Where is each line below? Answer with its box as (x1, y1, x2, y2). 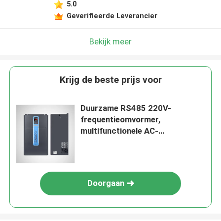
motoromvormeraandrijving (80, 137, 184, 147)
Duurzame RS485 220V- (80, 103, 172, 113)
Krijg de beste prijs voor (59, 74, 162, 86)
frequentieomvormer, (80, 114, 161, 125)
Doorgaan (87, 178, 124, 188)
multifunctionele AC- (80, 126, 159, 136)
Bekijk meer (89, 36, 132, 46)
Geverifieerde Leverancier (66, 11, 157, 20)
